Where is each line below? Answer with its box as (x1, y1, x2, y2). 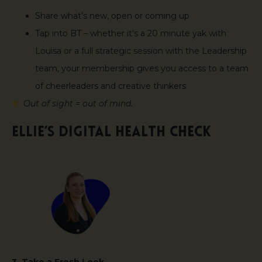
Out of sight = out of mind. (23, 98, 133, 109)
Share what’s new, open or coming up (35, 11, 192, 22)
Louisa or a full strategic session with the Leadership (35, 46, 247, 57)
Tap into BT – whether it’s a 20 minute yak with (35, 28, 226, 39)
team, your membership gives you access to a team (35, 63, 249, 74)
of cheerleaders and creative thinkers (35, 81, 188, 92)
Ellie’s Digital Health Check (12, 125, 215, 140)
